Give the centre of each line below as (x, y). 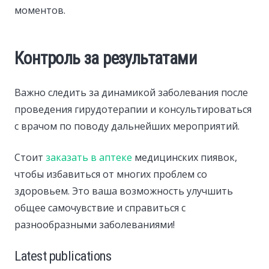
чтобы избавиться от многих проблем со (111, 174)
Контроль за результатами (106, 59)
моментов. (40, 11)
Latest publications (63, 256)
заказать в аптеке (89, 158)
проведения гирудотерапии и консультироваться (133, 110)
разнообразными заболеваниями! (95, 225)
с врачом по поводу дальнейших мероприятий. (127, 126)
